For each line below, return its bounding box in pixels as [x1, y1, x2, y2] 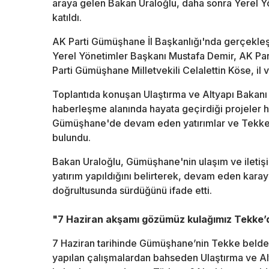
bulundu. [52, 131, 91, 144]
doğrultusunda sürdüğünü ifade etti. [52, 184, 212, 197]
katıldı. [52, 11, 82, 24]
